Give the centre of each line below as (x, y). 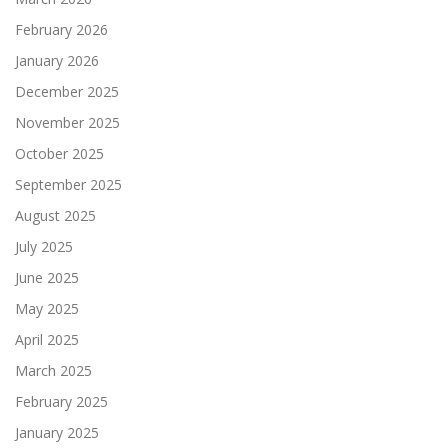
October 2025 (59, 154)
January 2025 (57, 433)
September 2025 (68, 185)
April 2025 (47, 340)
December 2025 (67, 92)
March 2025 (53, 371)
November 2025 (67, 123)
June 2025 (47, 278)
